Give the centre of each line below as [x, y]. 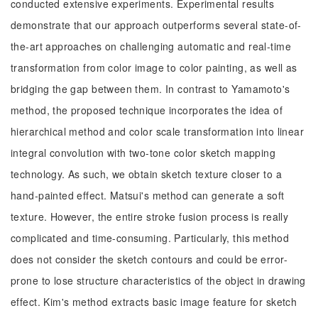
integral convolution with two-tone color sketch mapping [143, 153]
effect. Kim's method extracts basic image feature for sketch [154, 302]
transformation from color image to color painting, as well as [154, 67]
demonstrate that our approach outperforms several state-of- [156, 25]
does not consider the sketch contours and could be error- [149, 259]
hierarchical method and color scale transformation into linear [158, 131]
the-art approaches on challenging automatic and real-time [151, 46]
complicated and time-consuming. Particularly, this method [150, 238]
